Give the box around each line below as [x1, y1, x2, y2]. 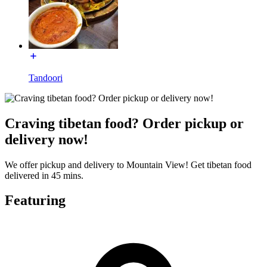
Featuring [5, 193, 66, 209]
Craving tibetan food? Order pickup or [5, 115, 244, 131]
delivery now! [5, 131, 88, 147]
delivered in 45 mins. [5, 170, 83, 181]
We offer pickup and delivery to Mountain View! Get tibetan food [5, 159, 252, 170]
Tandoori [29, 72, 63, 83]
